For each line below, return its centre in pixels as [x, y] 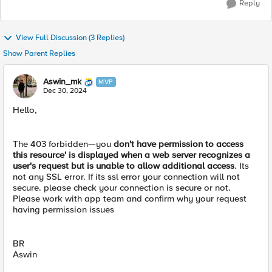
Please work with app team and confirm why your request [130, 199]
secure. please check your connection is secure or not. [122, 188]
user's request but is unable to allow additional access [124, 166]
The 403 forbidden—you [63, 144]
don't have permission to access [178, 144]
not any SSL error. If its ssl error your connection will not [126, 177]
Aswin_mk [62, 82]
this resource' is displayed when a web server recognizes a [131, 155]
